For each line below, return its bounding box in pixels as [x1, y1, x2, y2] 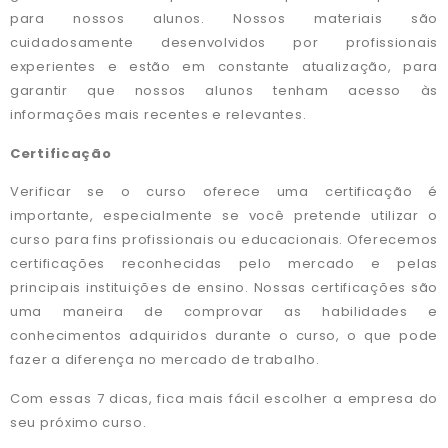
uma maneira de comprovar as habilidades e [10, 302, 438, 322]
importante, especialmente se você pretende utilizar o [10, 206, 438, 226]
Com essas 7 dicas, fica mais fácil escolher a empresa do [10, 388, 438, 408]
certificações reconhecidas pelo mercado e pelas [10, 254, 438, 274]
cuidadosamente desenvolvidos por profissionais [10, 33, 438, 53]
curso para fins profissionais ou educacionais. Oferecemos [10, 230, 438, 250]
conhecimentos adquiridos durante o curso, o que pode [10, 326, 438, 346]
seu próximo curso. [10, 412, 169, 432]
